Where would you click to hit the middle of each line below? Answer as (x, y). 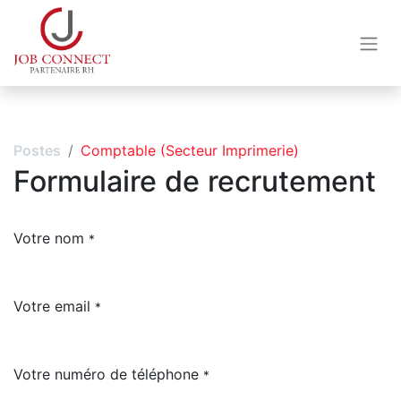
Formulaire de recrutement (195, 181)
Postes (37, 150)
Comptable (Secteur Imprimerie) (190, 150)
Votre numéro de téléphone (106, 374)
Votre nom (49, 238)
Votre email (52, 306)
